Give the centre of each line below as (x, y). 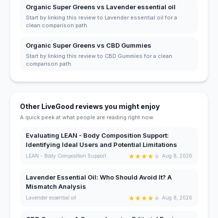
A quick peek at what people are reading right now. (87, 117)
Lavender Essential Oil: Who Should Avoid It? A (99, 177)
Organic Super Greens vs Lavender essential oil (101, 7)
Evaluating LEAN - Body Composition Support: (97, 135)
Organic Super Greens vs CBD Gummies (89, 45)
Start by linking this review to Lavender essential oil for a (101, 17)
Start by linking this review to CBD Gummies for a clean (99, 56)
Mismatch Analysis (56, 186)
